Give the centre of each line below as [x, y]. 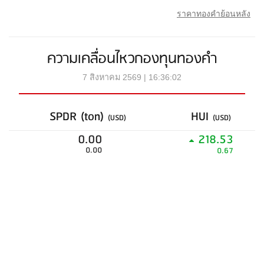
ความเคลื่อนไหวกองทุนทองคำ [132, 59]
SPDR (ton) [79, 117]
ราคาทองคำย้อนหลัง [214, 14]
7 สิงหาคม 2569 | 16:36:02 [132, 77]
